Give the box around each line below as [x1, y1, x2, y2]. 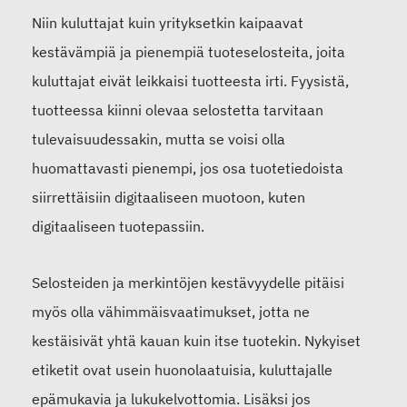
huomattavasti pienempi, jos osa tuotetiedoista [32, 159, 343, 178]
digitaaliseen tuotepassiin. [32, 217, 204, 236]
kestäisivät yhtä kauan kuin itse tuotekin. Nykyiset [32, 332, 361, 351]
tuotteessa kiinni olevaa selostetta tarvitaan [32, 101, 323, 120]
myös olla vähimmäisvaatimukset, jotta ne [32, 303, 310, 322]
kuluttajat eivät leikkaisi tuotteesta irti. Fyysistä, [32, 72, 349, 91]
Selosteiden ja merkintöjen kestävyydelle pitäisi [32, 273, 344, 293]
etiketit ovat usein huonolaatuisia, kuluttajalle [32, 361, 333, 380]
